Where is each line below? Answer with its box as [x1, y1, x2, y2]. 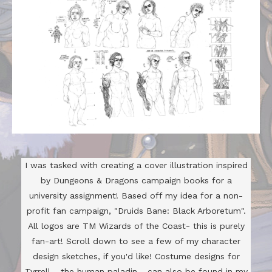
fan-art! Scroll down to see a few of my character [32, 236, 240, 246]
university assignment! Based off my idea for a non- [29, 190, 243, 200]
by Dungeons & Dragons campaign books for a [40, 175, 232, 185]
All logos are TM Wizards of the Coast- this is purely [27, 220, 245, 231]
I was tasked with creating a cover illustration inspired [24, 160, 248, 170]
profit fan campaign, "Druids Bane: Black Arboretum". [26, 205, 246, 216]
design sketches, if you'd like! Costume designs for [32, 251, 240, 261]
